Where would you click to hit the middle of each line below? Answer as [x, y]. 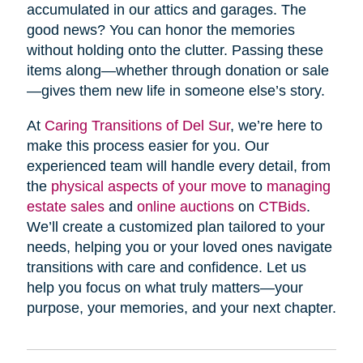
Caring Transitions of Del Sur [137, 125]
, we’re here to [276, 125]
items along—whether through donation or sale [177, 70]
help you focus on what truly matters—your [164, 287]
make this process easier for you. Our [147, 145]
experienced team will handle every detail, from [178, 166]
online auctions [185, 206]
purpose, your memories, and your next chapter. [181, 307]
